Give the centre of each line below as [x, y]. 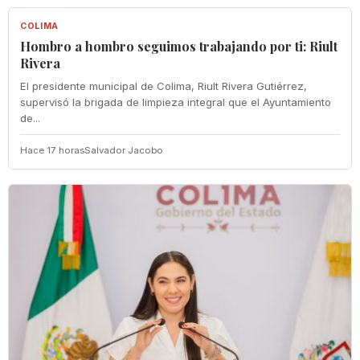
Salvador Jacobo [124, 150]
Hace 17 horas [52, 150]
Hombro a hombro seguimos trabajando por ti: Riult [179, 46]
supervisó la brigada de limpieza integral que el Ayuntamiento [176, 102]
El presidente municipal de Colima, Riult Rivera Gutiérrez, [164, 86]
